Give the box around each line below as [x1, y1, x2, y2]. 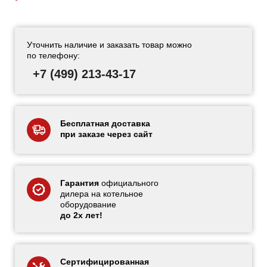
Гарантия [60, 178, 99, 188]
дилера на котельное [60, 188, 143, 198]
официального [99, 178, 159, 188]
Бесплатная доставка [60, 118, 150, 128]
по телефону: [27, 50, 80, 60]
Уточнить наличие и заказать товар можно [27, 39, 192, 49]
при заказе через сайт [60, 129, 153, 139]
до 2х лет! [60, 210, 103, 220]
